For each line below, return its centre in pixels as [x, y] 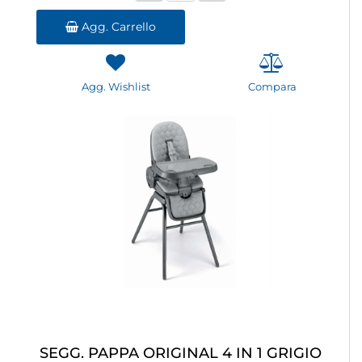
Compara [272, 87]
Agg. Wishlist [116, 87]
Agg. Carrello [117, 27]
